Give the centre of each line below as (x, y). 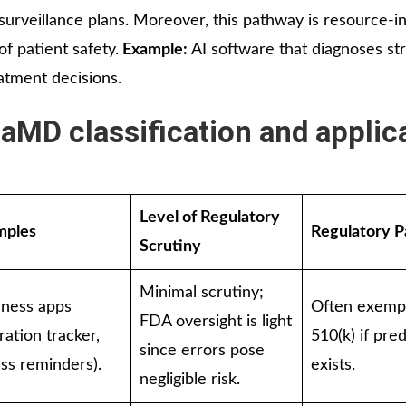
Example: (153, 49)
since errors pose (202, 350)
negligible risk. (190, 379)
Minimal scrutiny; (202, 292)
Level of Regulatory (210, 217)
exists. (333, 365)
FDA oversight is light (216, 321)
